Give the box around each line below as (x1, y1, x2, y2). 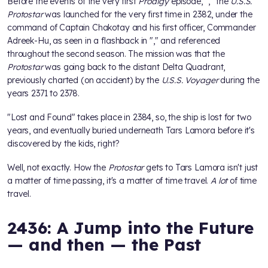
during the (218, 74, 260, 86)
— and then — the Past (7, 233, 201, 255)
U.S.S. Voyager (161, 74, 218, 86)
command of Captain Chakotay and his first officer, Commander (7, 22, 256, 33)
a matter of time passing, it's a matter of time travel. (7, 175, 211, 186)
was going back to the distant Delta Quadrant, (42, 61, 226, 72)
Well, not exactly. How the (7, 162, 108, 173)
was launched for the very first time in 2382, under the (42, 8, 252, 20)
